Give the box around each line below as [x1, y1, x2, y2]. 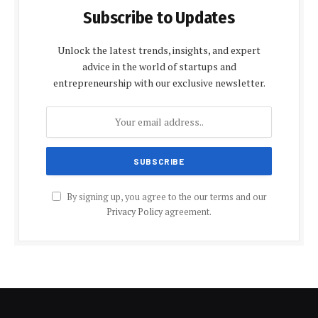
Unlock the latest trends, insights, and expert [57, 43, 261, 57]
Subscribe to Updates [83, 7, 235, 28]
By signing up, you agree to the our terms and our [64, 190, 267, 203]
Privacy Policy [106, 205, 163, 218]
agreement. [163, 205, 212, 218]
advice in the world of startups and [82, 59, 236, 73]
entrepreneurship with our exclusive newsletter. [53, 75, 265, 89]
